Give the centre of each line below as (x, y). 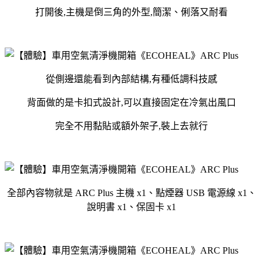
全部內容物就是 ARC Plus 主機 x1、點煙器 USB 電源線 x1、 (131, 193)
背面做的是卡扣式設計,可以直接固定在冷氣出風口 (131, 102)
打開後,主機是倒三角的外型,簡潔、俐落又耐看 (131, 12)
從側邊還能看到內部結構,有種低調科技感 (131, 79)
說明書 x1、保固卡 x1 (131, 207)
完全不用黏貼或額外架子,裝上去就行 (131, 126)
